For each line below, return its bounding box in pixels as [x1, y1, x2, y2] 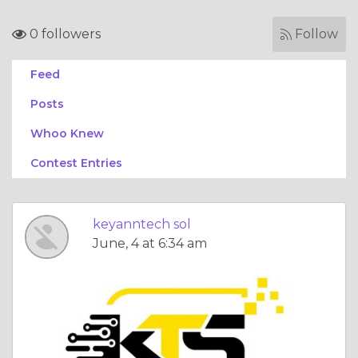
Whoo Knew [30, 126, 104, 141]
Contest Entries [30, 156, 122, 170]
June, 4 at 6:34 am [93, 236, 207, 251]
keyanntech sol [93, 217, 191, 232]
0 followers [26, 26, 101, 42]
